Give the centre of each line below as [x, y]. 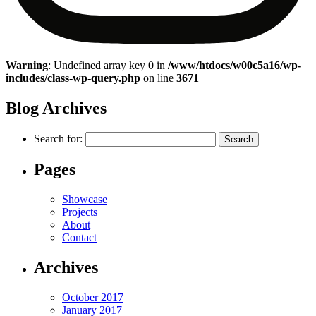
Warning [27, 65]
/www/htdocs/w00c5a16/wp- [235, 65]
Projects [80, 212]
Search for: [58, 138]
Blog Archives [56, 108]
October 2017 [93, 298]
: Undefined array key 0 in [108, 65]
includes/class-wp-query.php [73, 78]
